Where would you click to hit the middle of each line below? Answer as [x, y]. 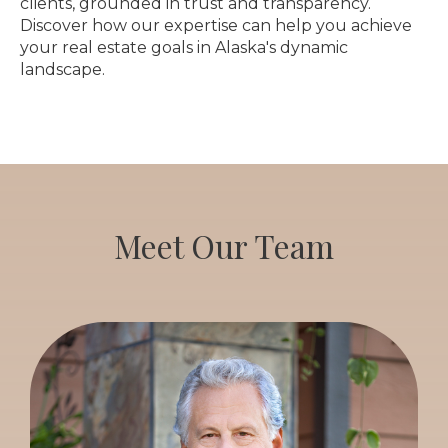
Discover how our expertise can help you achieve [216, 26]
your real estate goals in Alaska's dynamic [184, 48]
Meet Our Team [224, 245]
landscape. [64, 70]
